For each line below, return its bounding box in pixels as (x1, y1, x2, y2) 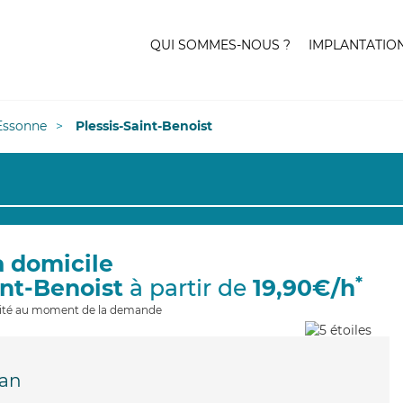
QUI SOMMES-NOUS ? (150, 37, 291, 53)
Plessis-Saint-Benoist (76, 118, 212, 134)
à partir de (122, 274, 253, 301)
